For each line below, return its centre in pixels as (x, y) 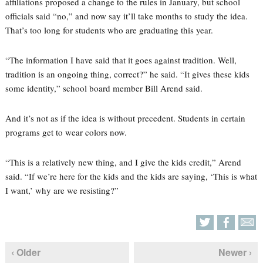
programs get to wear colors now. (66, 132)
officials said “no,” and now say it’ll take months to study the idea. (126, 16)
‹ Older (26, 252)
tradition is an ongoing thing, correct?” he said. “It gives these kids (127, 74)
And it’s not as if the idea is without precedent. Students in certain (125, 118)
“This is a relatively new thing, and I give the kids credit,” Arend (123, 162)
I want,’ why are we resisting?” (62, 190)
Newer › (235, 252)
